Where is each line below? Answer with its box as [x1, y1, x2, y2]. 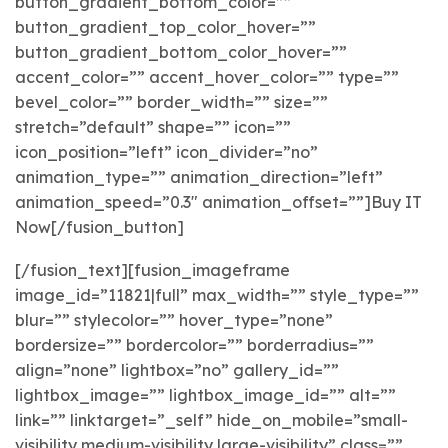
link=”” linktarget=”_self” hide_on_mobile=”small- [15, 410, 408, 431]
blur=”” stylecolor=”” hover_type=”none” [15, 310, 333, 331]
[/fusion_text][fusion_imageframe [15, 260, 290, 281]
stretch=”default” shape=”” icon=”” [15, 116, 291, 137]
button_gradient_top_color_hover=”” [15, 16, 316, 37]
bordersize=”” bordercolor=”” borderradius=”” [15, 335, 374, 356]
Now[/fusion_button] [15, 216, 184, 237]
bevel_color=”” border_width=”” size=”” [15, 91, 328, 112]
